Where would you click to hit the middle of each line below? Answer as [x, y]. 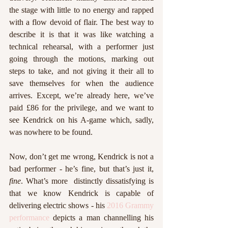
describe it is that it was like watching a [81, 34]
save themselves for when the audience [81, 83]
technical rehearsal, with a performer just [81, 46]
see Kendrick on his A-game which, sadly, [81, 120]
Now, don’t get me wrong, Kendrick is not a [81, 156]
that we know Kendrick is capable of [81, 193]
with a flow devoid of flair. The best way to [81, 22]
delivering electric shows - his [58, 205]
